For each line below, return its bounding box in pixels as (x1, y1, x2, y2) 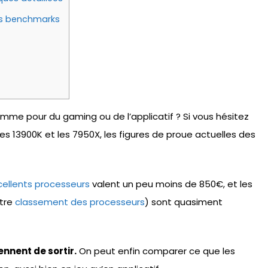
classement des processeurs (15, 195, 145, 208)
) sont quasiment (145, 195, 223, 208)
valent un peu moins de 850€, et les (90, 177, 252, 190)
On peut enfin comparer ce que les (77, 245, 235, 258)
